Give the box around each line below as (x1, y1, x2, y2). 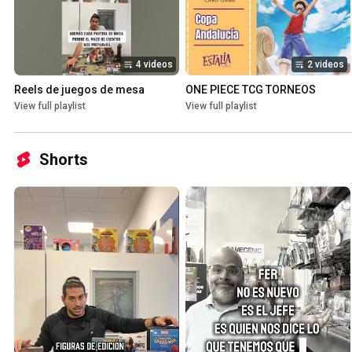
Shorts (39, 150, 88, 170)
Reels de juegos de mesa (14, 83, 145, 97)
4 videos (136, 59, 173, 71)
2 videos (307, 59, 344, 71)
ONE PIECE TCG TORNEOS (185, 83, 316, 97)
